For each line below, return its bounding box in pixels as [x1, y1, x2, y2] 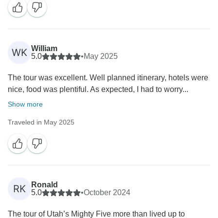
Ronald [31, 181, 58, 189]
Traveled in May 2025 [8, 118, 74, 127]
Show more [8, 100, 43, 109]
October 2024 [84, 188, 130, 197]
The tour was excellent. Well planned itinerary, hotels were [8, 73, 208, 82]
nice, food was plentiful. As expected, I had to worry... [8, 85, 188, 94]
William [31, 44, 57, 53]
